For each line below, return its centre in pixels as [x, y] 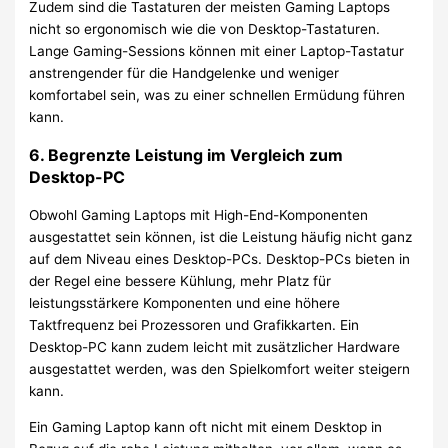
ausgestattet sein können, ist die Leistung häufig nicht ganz [221, 237]
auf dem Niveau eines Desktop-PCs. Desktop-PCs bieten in [220, 259]
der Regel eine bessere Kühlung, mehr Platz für [180, 281]
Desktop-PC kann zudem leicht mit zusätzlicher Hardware [215, 347]
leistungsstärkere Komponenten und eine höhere [185, 303]
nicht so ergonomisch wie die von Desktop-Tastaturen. [205, 29]
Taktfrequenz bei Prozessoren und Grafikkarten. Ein [194, 325]
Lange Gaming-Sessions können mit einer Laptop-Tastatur [217, 51]
